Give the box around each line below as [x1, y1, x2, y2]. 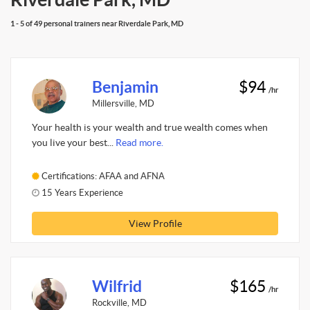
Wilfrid [91, 277, 142, 295]
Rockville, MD [91, 297, 147, 308]
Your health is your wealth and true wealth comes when [32, 122, 268, 133]
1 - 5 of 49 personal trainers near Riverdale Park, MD [10, 19, 183, 28]
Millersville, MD [91, 98, 154, 109]
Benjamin [91, 77, 158, 96]
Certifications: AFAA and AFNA [39, 170, 165, 181]
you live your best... [32, 137, 116, 148]
